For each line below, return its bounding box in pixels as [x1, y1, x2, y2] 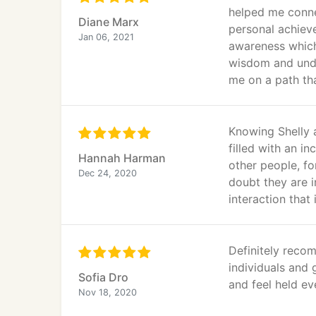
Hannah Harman [78, 151, 166, 165]
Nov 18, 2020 [78, 287, 137, 298]
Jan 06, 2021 [78, 32, 134, 42]
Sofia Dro [78, 270, 128, 284]
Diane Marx [78, 15, 139, 29]
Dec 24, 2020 [78, 168, 137, 178]
